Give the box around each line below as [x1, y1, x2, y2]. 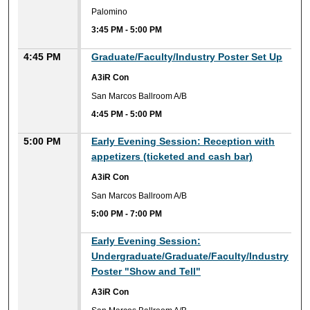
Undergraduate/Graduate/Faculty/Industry [91, 250, 289, 262]
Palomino [91, 6, 128, 17]
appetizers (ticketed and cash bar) [91, 151, 253, 163]
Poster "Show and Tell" [91, 266, 201, 277]
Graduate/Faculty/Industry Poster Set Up [91, 51, 283, 63]
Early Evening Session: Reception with [91, 136, 275, 147]
